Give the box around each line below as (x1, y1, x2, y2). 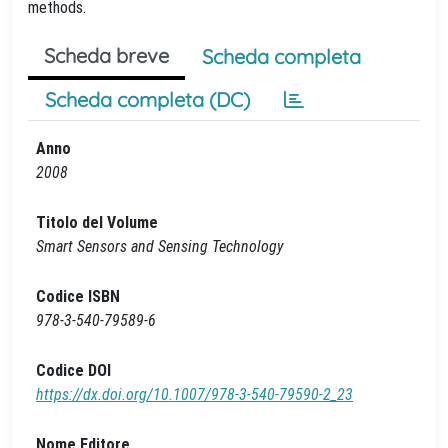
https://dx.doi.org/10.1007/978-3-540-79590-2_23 (36, 385, 353, 404)
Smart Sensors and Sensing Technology (36, 237, 283, 256)
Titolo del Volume (36, 213, 158, 232)
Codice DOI (36, 361, 111, 380)
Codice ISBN (36, 287, 120, 306)
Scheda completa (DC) (45, 87, 250, 112)
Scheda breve (44, 43, 169, 68)
